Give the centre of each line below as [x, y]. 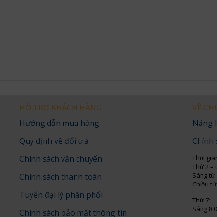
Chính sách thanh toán [60, 177]
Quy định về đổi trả [54, 141]
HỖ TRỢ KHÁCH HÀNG [60, 108]
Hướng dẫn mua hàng [59, 123]
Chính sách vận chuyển [61, 159]
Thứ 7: [201, 200]
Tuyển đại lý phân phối [61, 195]
